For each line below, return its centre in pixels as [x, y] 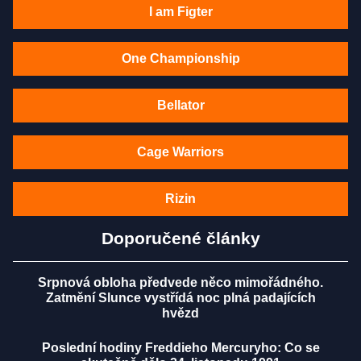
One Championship [180, 59]
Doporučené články [180, 239]
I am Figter [180, 12]
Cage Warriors [180, 152]
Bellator [180, 106]
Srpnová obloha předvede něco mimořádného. [180, 283]
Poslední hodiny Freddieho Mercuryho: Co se [180, 348]
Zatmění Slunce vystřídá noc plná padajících [180, 298]
